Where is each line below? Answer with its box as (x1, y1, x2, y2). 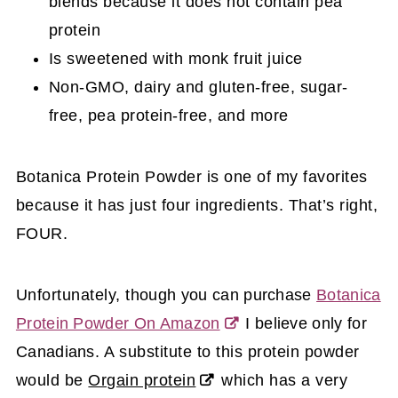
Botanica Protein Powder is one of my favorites (15, 167, 368, 186)
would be (15, 370, 89, 389)
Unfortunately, (15, 285, 126, 304)
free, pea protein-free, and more (48, 106, 289, 124)
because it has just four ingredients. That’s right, (15, 195, 378, 214)
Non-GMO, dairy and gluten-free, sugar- (48, 77, 348, 96)
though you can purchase (125, 285, 317, 304)
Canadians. (15, 342, 105, 361)
